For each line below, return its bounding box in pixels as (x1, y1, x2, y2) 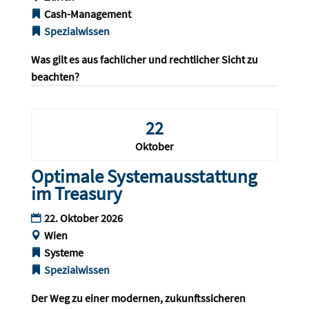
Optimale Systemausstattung (30, 164, 257, 188)
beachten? (30, 70, 79, 84)
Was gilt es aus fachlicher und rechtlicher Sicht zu (30, 52, 260, 67)
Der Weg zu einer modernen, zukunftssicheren (30, 291, 248, 306)
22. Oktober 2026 (43, 211, 123, 226)
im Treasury (30, 181, 122, 206)
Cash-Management (43, 7, 131, 21)
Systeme (43, 246, 83, 260)
